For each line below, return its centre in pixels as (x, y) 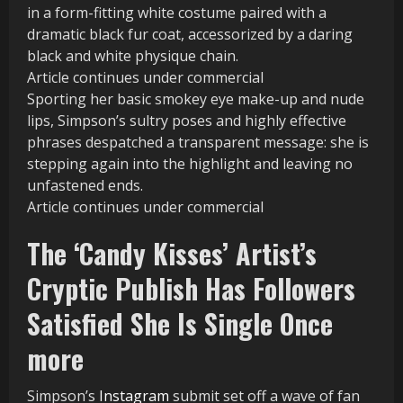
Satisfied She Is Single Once (180, 324)
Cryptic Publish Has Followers (191, 289)
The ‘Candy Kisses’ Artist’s (172, 254)
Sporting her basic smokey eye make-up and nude (196, 99)
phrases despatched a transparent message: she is (198, 143)
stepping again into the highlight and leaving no (190, 164)
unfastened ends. (85, 186)
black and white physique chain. (134, 56)
